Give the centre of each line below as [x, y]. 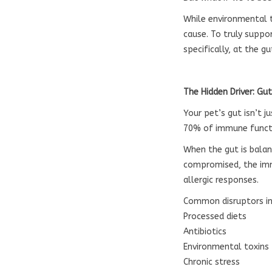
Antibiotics [205, 232]
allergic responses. [221, 180]
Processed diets [215, 216]
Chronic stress [212, 262]
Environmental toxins [226, 247]
